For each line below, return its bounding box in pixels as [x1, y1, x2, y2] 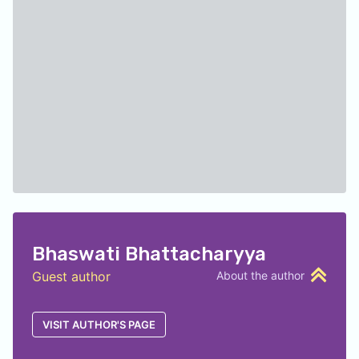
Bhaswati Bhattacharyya [32, 243, 266, 265]
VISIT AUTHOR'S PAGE [42, 318, 155, 331]
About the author [216, 268, 305, 282]
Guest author [32, 268, 111, 284]
